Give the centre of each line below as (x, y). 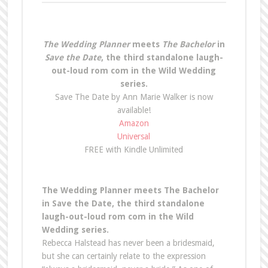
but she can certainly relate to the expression (124, 256)
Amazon (134, 123)
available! (134, 110)
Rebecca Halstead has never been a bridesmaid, (128, 243)
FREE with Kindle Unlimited (134, 149)
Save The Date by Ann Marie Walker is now (134, 97)
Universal (134, 136)
